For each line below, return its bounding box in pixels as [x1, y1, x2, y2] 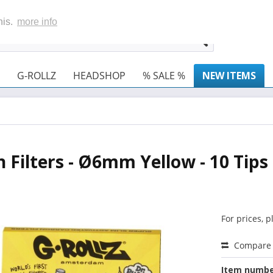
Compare [232, 239, 272, 251]
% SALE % [143, 69, 185, 82]
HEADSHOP [73, 69, 126, 82]
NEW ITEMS [202, 69, 256, 82]
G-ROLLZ [17, 69, 56, 82]
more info [16, 16, 57, 27]
